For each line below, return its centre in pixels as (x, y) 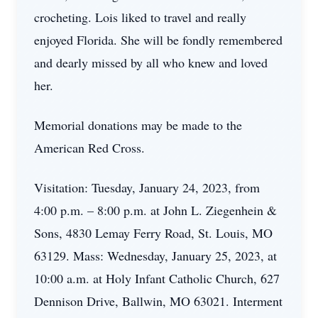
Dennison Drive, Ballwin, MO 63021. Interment (158, 301)
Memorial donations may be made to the (138, 125)
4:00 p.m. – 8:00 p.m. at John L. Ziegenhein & (155, 210)
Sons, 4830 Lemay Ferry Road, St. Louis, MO (153, 233)
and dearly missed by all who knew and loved (151, 62)
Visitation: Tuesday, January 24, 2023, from (147, 187)
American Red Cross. (89, 148)
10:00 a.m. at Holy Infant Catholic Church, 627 (157, 278)
